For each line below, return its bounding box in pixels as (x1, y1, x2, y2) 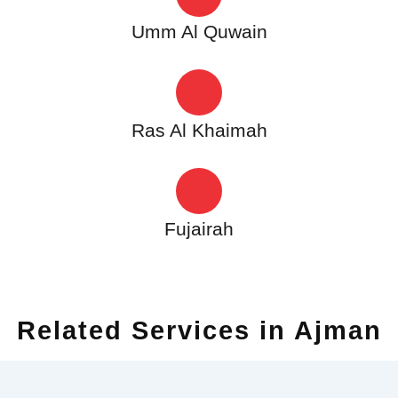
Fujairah (164, 218, 234, 239)
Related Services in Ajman (16, 315, 382, 345)
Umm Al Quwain (131, 20, 267, 42)
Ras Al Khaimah (131, 119, 267, 140)
